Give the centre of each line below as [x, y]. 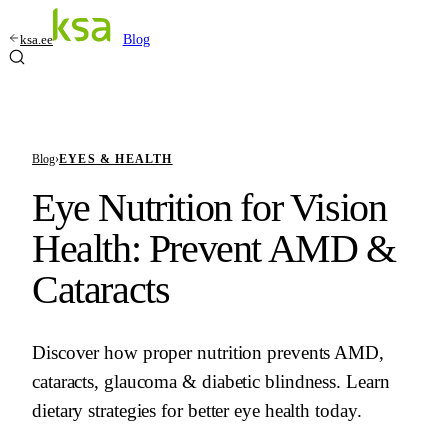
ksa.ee [36, 39]
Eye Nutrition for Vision [209, 207]
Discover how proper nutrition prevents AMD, [208, 352]
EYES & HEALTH [116, 159]
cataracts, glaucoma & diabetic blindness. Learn [211, 381]
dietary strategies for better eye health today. [197, 410]
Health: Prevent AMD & [214, 248]
